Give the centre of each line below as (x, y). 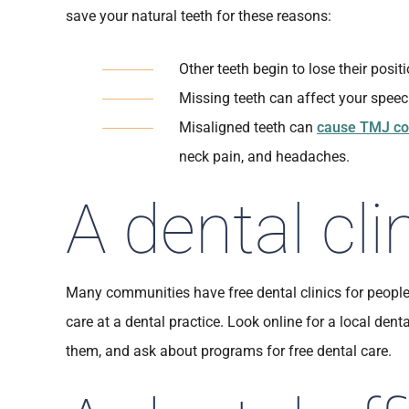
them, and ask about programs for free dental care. (229, 351)
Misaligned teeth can (248, 127)
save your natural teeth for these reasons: (199, 16)
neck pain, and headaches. (264, 157)
